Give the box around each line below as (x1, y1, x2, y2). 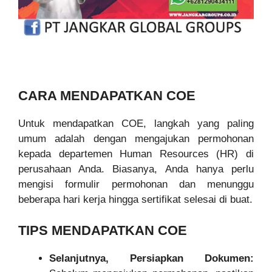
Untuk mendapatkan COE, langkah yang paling (18, 118, 254, 130)
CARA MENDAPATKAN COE (18, 88, 195, 104)
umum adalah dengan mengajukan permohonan (18, 133, 254, 145)
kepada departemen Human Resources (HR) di (18, 148, 254, 160)
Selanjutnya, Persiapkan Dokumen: (49, 252, 254, 264)
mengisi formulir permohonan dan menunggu (18, 178, 254, 191)
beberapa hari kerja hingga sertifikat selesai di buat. (18, 194, 253, 206)
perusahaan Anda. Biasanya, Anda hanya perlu (18, 163, 254, 175)
